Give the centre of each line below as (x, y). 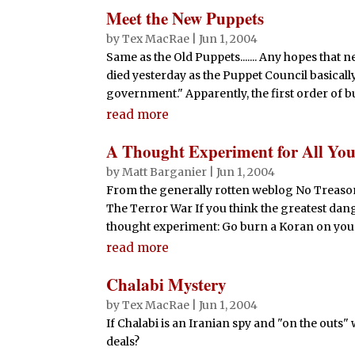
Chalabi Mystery (167, 284)
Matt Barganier (165, 172)
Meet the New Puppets (185, 18)
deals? (123, 341)
